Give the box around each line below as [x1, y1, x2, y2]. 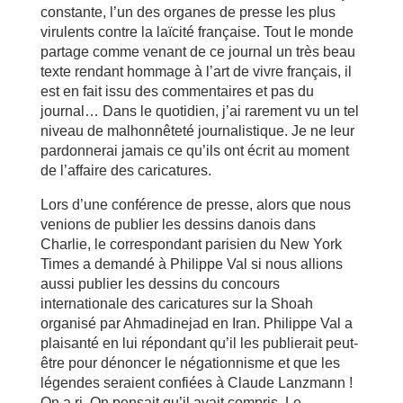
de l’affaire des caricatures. [40, 162, 211, 178]
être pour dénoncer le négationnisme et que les [40, 354, 340, 371]
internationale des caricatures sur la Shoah [40, 295, 313, 311]
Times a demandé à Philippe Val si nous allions [40, 255, 343, 272]
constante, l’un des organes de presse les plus [40, 4, 336, 20]
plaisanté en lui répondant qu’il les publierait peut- [40, 335, 358, 351]
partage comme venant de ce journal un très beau [40, 43, 355, 59]
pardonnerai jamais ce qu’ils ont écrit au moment [40, 142, 349, 158]
